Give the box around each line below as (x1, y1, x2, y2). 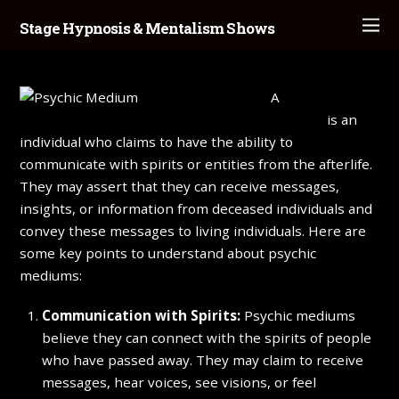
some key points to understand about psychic (20, 244, 317, 263)
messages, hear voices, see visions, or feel (41, 373, 316, 392)
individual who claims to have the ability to (20, 133, 294, 151)
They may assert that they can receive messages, (20, 177, 340, 196)
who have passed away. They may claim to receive (41, 351, 363, 370)
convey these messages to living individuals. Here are (20, 222, 367, 240)
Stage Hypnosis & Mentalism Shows (20, 18, 274, 38)
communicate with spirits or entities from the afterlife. (20, 155, 373, 174)
